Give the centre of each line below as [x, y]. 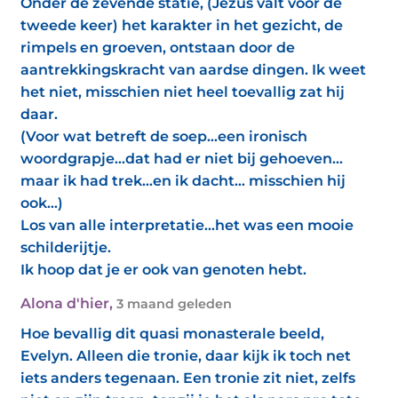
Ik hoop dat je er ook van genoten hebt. [163, 270]
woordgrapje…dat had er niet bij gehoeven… [182, 159]
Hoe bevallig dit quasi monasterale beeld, [172, 334]
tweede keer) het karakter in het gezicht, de [182, 25]
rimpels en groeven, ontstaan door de [158, 48]
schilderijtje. [66, 247]
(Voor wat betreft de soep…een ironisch [164, 136]
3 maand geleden [174, 304]
